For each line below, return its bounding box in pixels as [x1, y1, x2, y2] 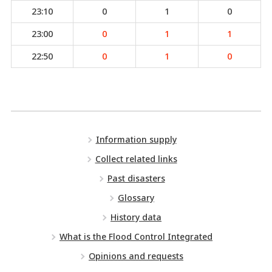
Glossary [118, 192, 154, 203]
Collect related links [95, 153, 177, 165]
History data [110, 211, 161, 223]
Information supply [95, 134, 177, 145]
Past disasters [107, 172, 165, 184]
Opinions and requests [89, 250, 183, 262]
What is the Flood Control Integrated [59, 231, 212, 242]
